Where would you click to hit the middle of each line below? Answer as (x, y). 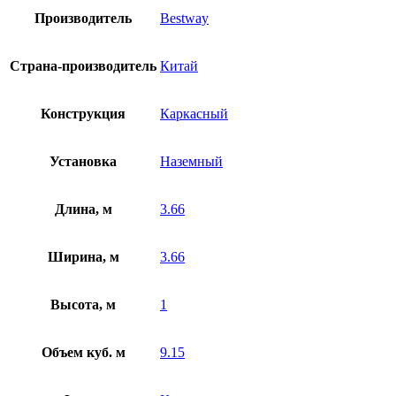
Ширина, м (83, 256)
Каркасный (194, 113)
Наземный (191, 161)
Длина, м (83, 209)
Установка (83, 161)
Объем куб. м (83, 352)
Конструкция (83, 113)
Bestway (184, 18)
